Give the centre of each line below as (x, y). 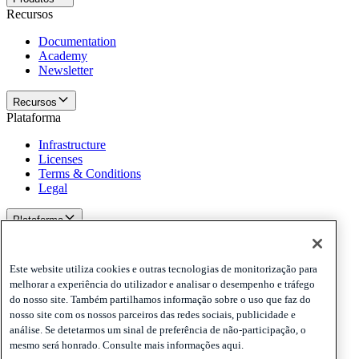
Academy (63, 55)
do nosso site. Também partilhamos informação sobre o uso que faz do (160, 299)
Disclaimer (66, 291)
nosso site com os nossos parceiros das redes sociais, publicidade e (153, 314)
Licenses (61, 159)
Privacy (58, 262)
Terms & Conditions (90, 173)
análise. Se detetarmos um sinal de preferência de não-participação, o (158, 329)
